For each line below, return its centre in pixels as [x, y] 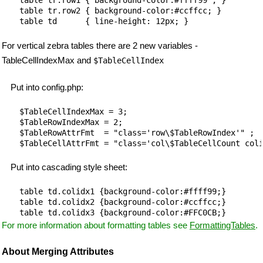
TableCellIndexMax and [48, 60]
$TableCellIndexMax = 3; [73, 111]
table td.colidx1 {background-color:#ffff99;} [123, 192]
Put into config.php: [47, 87]
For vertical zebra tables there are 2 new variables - [100, 45]
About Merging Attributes [58, 252]
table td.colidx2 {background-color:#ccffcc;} [123, 202]
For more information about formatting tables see [96, 225]
